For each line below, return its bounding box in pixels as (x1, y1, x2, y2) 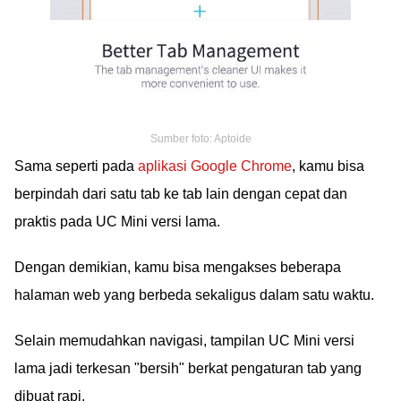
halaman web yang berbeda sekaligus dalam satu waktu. (14, 286, 374, 303)
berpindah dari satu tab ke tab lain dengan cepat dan (14, 185, 347, 201)
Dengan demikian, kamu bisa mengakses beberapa (14, 259, 341, 275)
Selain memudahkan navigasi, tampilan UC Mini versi (14, 332, 354, 348)
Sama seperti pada (14, 158, 138, 174)
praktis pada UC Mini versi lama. (14, 213, 220, 229)
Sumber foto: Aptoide (149, 132, 252, 145)
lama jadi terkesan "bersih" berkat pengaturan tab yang (14, 360, 362, 376)
